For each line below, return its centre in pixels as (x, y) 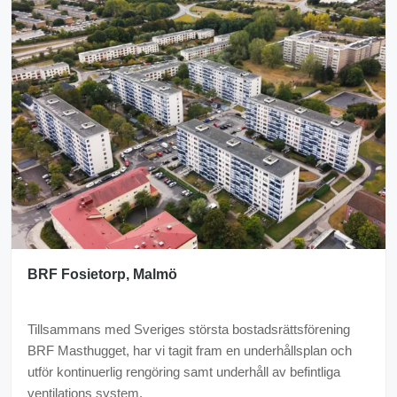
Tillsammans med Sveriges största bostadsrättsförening (189, 329)
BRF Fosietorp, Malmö (102, 274)
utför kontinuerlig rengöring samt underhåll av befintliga (184, 372)
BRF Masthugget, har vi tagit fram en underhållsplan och (190, 350)
